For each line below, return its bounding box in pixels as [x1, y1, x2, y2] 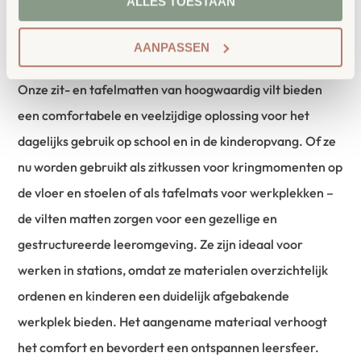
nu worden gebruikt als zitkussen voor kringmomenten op [18, 158, 343, 175]
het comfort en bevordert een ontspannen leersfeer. [18, 338, 320, 355]
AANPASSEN [133, 39, 210, 54]
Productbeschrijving [18, 48, 193, 73]
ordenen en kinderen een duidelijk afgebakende [18, 287, 290, 304]
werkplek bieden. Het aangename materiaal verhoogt [18, 313, 328, 330]
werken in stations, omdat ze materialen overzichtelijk [18, 261, 329, 278]
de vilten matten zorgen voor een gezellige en [18, 210, 278, 226]
